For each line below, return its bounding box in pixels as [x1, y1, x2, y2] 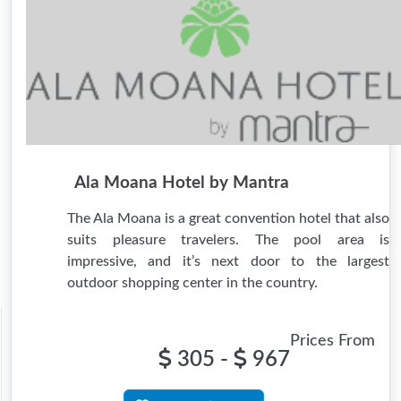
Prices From [290, 333, 375, 348]
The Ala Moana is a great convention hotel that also [67, 211, 389, 226]
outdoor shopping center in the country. [67, 276, 318, 290]
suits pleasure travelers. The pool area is [67, 233, 389, 247]
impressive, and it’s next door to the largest [67, 254, 389, 269]
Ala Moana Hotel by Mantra [74, 175, 289, 192]
